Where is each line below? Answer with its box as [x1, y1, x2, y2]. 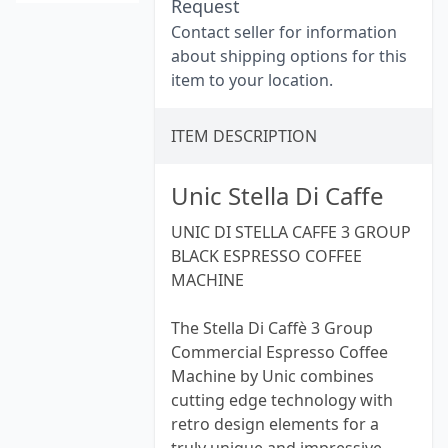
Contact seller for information [171, 21, 397, 43]
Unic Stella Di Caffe [171, 179, 384, 212]
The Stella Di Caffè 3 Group [171, 317, 373, 339]
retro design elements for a [171, 413, 379, 435]
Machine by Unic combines [171, 365, 374, 387]
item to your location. [171, 69, 333, 91]
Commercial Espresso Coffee [171, 341, 388, 363]
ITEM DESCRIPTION [171, 125, 317, 147]
